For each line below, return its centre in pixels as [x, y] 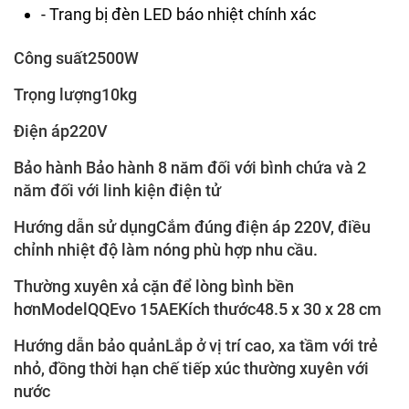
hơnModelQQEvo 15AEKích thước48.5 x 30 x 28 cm [198, 309]
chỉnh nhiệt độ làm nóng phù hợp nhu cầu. [166, 250]
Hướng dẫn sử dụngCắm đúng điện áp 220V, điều [192, 227]
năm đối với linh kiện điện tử [117, 191]
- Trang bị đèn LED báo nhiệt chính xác [178, 15]
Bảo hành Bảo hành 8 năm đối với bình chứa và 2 [190, 168]
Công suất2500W [76, 58]
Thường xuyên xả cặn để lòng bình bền [154, 287]
